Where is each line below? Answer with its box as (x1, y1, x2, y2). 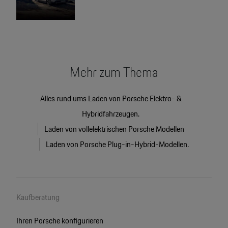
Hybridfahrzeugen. (82, 107, 140, 121)
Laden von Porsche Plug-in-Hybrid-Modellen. (45, 138, 189, 151)
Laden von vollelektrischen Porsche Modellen (44, 123, 184, 136)
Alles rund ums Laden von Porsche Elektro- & (40, 92, 182, 105)
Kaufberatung (16, 191, 60, 204)
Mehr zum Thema (69, 62, 158, 83)
